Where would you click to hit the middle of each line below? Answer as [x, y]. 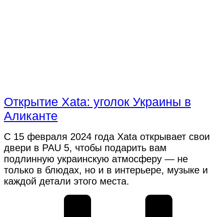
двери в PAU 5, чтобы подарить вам [85, 147]
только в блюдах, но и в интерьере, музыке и [106, 170]
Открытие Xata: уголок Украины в [97, 101]
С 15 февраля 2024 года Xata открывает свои [107, 136]
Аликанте [31, 116]
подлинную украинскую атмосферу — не [96, 159]
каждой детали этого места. [67, 181]
